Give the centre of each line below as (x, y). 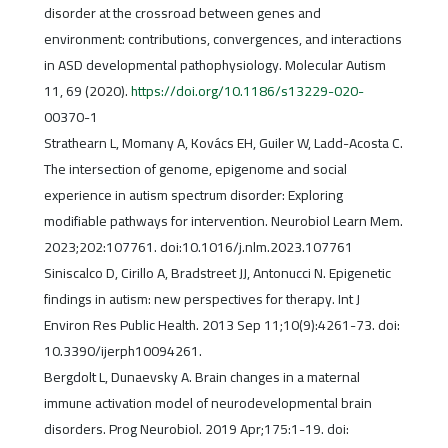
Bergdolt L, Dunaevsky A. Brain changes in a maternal (201, 377)
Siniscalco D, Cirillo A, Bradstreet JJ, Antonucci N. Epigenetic (217, 273)
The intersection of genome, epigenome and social (195, 169)
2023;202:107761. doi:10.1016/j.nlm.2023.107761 (198, 247)
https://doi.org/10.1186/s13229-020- (247, 91)
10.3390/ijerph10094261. (122, 351)
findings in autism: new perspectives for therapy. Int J (201, 299)
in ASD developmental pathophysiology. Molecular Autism (214, 65)
